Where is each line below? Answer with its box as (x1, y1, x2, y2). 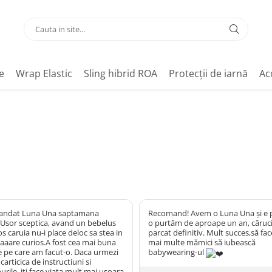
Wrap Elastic (16, 67, 72, 80)
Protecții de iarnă (169, 67, 248, 80)
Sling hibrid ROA (84, 67, 157, 80)
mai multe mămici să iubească (148, 237, 256, 248)
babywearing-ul (148, 246, 206, 257)
